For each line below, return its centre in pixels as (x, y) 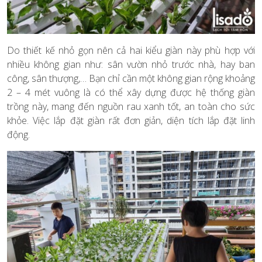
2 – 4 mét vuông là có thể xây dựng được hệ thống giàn (131, 93)
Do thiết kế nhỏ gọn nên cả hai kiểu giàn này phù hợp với (131, 51)
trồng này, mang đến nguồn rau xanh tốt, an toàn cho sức (131, 107)
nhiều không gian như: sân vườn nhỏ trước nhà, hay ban (131, 65)
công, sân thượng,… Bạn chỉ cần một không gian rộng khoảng (131, 79)
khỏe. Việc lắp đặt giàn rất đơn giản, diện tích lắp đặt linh (131, 121)
